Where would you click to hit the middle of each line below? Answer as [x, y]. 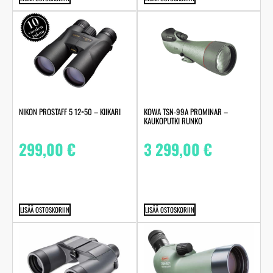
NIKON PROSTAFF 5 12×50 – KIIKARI [70, 111]
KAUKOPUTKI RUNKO [173, 120]
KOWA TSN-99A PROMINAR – [186, 111]
